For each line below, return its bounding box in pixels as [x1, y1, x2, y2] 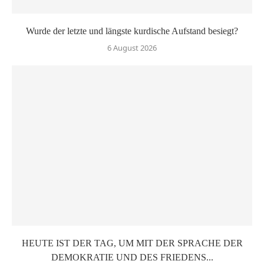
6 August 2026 [107, 42, 157, 53]
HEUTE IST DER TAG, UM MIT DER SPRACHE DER [21, 237, 243, 248]
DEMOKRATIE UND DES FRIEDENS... [51, 252, 213, 262]
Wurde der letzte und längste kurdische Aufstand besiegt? [26, 25, 238, 36]
